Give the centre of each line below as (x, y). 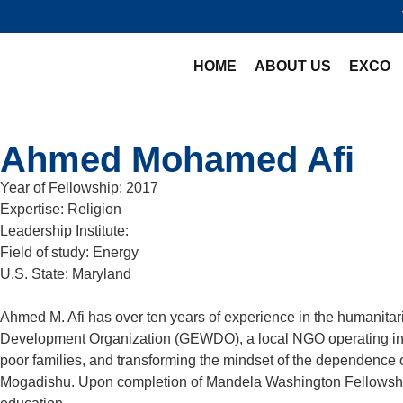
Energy (116, 252)
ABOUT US (293, 66)
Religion (94, 209)
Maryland (102, 274)
